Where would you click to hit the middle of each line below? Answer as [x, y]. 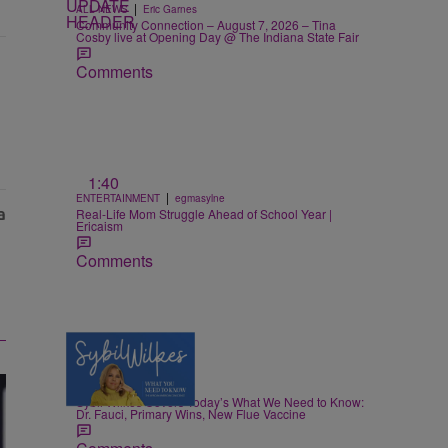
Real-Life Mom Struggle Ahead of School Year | [204, 213]
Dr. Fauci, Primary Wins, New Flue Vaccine [191, 414]
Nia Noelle [144, 386]
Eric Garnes [170, 9]
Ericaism [99, 225]
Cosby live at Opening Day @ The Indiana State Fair [217, 36]
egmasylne [200, 197]
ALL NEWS [102, 9]
